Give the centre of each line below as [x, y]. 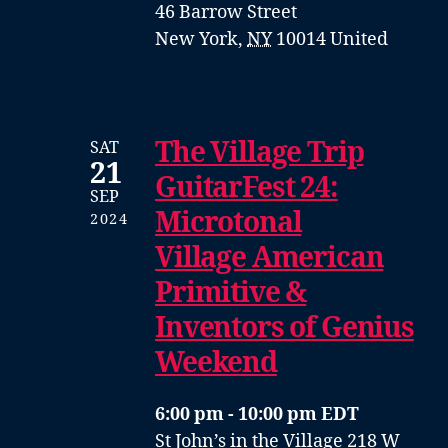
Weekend [216, 363]
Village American [269, 258]
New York [196, 39]
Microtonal [228, 223]
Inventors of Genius [284, 328]
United [359, 39]
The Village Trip [259, 153]
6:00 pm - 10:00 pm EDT [257, 414]
